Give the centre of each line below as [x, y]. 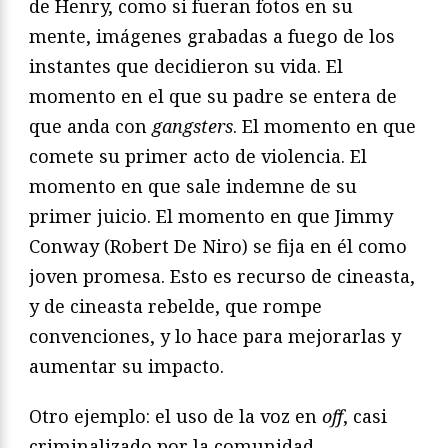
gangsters [192, 126]
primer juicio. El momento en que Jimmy [211, 216]
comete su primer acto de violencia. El [198, 156]
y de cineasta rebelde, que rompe [175, 306]
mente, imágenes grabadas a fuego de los [212, 36]
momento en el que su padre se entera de [213, 96]
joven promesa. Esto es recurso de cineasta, [222, 276]
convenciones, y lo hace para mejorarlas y [215, 336]
